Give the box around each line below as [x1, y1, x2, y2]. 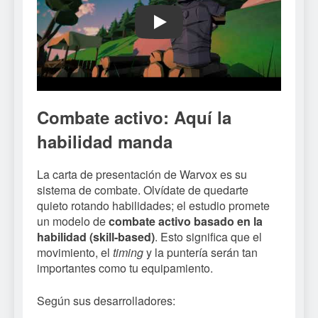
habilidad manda [37, 128, 172, 153]
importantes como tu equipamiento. [37, 260, 213, 277]
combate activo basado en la [109, 213, 263, 230]
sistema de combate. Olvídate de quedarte [37, 182, 248, 199]
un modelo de [37, 213, 109, 230]
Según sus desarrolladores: [37, 292, 175, 309]
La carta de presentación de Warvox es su [37, 166, 247, 183]
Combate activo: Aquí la [37, 104, 231, 129]
